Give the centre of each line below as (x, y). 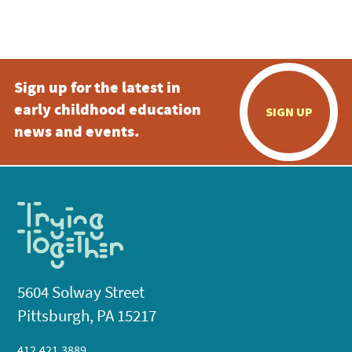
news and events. (76, 133)
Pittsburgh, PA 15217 (87, 316)
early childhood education (107, 111)
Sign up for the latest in (97, 89)
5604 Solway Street (81, 292)
